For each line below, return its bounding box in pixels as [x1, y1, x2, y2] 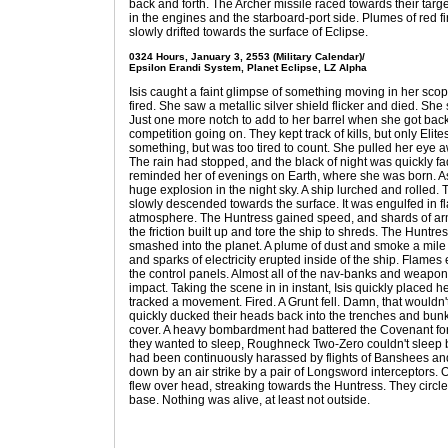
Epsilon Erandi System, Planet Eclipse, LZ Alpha [129, 62, 367, 73]
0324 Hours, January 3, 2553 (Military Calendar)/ [129, 51, 365, 62]
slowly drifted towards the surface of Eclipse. [129, 25, 368, 39]
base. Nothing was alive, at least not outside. [129, 393, 370, 407]
